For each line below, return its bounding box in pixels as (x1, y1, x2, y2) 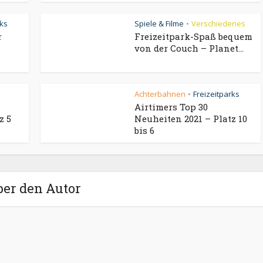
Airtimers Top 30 (134, 101, 208, 113)
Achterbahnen (134, 89, 186, 99)
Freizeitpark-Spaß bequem (134, 31, 252, 42)
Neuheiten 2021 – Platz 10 (134, 113, 247, 124)
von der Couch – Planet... (134, 42, 244, 54)
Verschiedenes (191, 18, 245, 29)
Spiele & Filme (134, 18, 184, 29)
